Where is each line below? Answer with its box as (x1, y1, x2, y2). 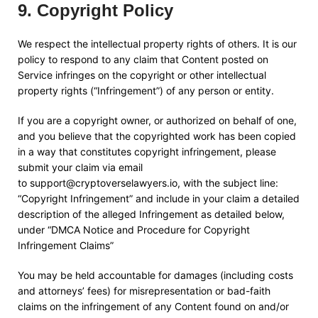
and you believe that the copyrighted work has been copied (18, 130, 296, 142)
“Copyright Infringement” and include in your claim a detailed (18, 192, 300, 204)
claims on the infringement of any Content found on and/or (18, 300, 289, 312)
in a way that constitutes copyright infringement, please (18, 146, 276, 158)
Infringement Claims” (18, 239, 114, 251)
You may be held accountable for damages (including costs (18, 269, 293, 281)
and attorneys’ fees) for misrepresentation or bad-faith (18, 285, 270, 297)
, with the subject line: (177, 177, 278, 189)
